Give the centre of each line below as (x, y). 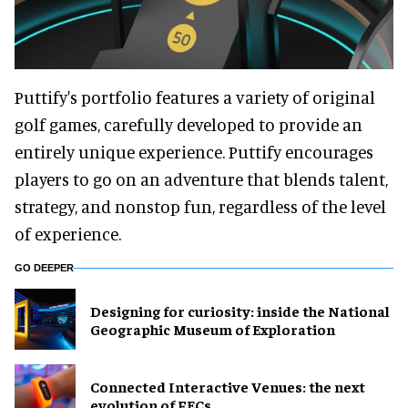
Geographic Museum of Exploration (213, 328)
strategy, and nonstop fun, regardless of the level (200, 207)
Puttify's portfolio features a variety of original (195, 97)
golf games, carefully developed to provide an (189, 125)
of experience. (68, 234)
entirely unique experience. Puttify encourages (194, 152)
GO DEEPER (44, 268)
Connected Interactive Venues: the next (228, 386)
